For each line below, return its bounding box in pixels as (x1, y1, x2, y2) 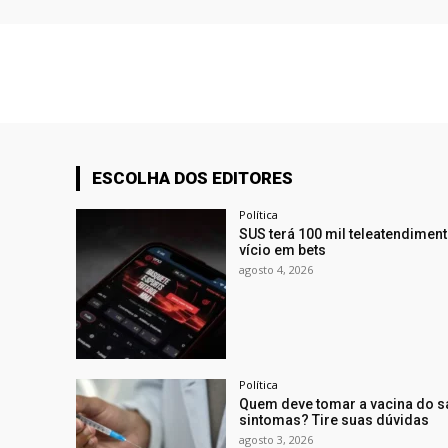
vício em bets (239, 241, 327, 258)
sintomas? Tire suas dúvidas (239, 411, 430, 428)
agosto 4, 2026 (239, 261, 314, 277)
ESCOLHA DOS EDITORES (92, 167, 293, 188)
